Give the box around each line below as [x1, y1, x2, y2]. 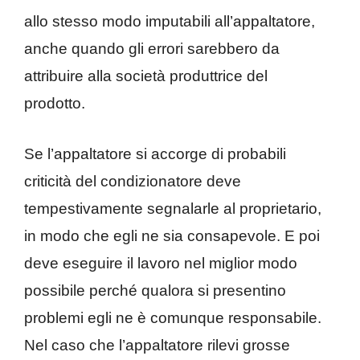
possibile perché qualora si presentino [24, 281, 286, 299]
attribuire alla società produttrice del [24, 67, 268, 85]
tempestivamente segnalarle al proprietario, [24, 199, 321, 217]
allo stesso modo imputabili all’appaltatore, [24, 13, 315, 31]
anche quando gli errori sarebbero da [24, 40, 280, 58]
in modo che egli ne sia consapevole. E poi [24, 227, 320, 244]
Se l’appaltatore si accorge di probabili [24, 145, 286, 162]
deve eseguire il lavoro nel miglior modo [24, 254, 297, 272]
